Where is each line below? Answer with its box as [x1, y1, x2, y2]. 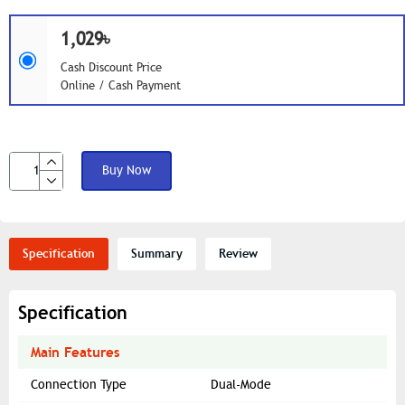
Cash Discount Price [61, 61, 162, 76]
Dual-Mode [211, 377, 271, 393]
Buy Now [102, 163, 151, 179]
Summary [131, 246, 183, 262]
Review [219, 246, 258, 262]
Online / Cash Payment [61, 79, 181, 94]
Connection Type [31, 377, 127, 393]
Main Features [31, 344, 119, 362]
